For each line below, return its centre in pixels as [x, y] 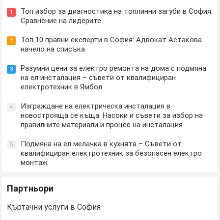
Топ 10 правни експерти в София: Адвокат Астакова [111, 40]
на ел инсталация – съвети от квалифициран [98, 78]
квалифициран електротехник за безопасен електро [111, 153]
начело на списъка [53, 49]
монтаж [34, 163]
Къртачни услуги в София [54, 207]
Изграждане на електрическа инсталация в [96, 106]
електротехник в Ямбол [62, 87]
